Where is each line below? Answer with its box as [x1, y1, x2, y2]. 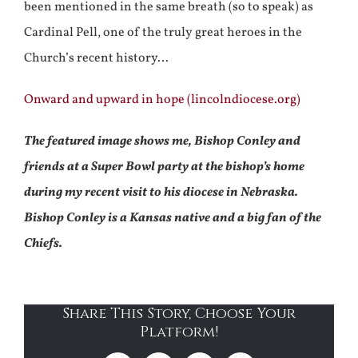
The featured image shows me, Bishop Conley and [24, 132, 300, 150]
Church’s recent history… [24, 49, 169, 67]
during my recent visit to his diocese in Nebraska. [24, 183, 298, 201]
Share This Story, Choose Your [62, 303, 296, 324]
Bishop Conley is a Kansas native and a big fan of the [24, 209, 321, 227]
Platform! [140, 321, 218, 342]
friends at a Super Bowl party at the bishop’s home [24, 157, 304, 176]
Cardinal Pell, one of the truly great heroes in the [24, 23, 302, 42]
